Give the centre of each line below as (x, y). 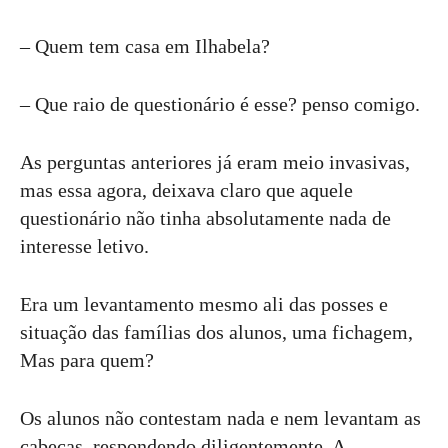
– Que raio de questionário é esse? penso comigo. (220, 104)
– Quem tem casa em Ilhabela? (145, 46)
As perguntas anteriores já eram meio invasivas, (215, 162)
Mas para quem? (87, 360)
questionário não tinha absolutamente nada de (205, 218)
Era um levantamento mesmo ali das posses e (204, 304)
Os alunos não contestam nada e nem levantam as (220, 418)
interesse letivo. (84, 246)
